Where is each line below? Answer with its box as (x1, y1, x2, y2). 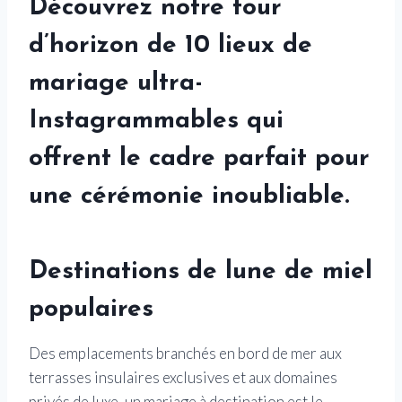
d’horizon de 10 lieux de (29, 33, 312, 59)
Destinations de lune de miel (29, 259, 372, 285)
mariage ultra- (29, 71, 203, 97)
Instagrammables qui (29, 109, 284, 135)
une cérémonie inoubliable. (29, 184, 349, 210)
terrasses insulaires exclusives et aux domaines (29, 368, 337, 388)
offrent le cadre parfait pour (29, 146, 370, 172)
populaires (29, 297, 153, 323)
